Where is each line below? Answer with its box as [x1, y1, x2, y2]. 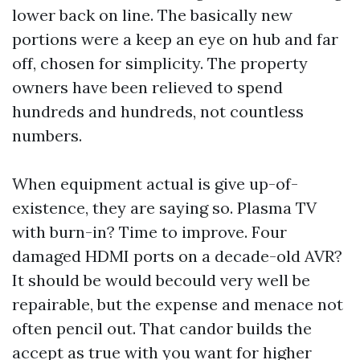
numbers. [12, 125, 82, 145]
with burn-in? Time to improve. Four [12, 222, 287, 242]
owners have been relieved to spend [12, 77, 283, 97]
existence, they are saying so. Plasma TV [12, 198, 317, 218]
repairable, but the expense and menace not [12, 294, 343, 314]
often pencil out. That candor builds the [12, 318, 312, 338]
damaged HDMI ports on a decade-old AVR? [12, 246, 342, 266]
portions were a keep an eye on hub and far [12, 29, 338, 49]
